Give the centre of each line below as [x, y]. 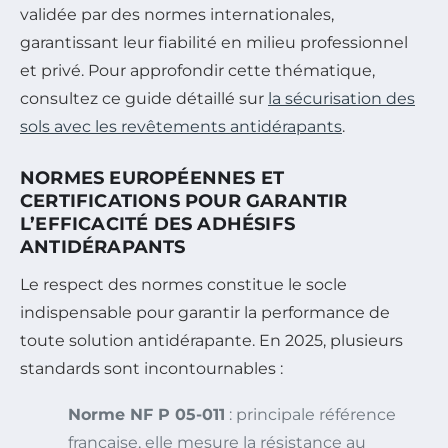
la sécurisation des [341, 99]
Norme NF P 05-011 [146, 415]
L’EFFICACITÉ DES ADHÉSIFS [157, 224]
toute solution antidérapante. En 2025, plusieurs [211, 341]
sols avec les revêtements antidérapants [181, 127]
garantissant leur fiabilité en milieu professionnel [214, 43]
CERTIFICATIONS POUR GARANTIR [184, 201]
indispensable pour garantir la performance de [205, 313]
